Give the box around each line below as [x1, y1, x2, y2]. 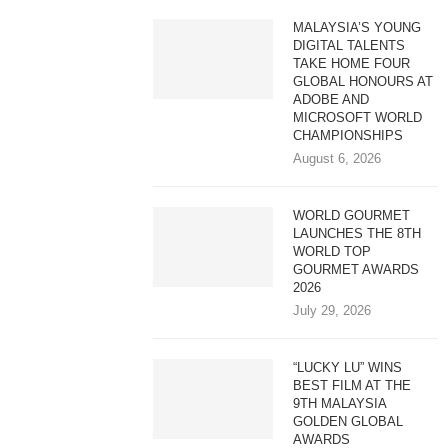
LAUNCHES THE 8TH [293, 226, 422, 241]
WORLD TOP [293, 244, 372, 259]
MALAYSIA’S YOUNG [293, 20, 422, 35]
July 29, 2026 [293, 303, 372, 318]
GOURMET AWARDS [293, 262, 420, 277]
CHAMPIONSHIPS [293, 128, 404, 143]
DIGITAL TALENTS [293, 38, 406, 53]
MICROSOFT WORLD [293, 110, 423, 125]
